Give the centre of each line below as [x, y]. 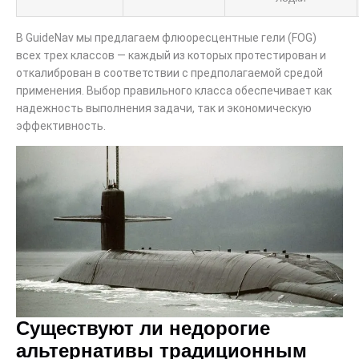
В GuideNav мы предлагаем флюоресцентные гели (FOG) [166, 37]
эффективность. [61, 125]
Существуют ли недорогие [143, 328]
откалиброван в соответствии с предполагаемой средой [169, 73]
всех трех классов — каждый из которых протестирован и [171, 55]
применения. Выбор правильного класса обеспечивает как [174, 90]
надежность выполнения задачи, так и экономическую [164, 108]
